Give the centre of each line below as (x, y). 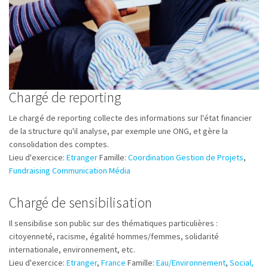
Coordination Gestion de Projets (186, 157)
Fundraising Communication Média (70, 170)
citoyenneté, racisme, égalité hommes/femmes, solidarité (114, 236)
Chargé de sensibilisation (80, 202)
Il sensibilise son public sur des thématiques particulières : (113, 223)
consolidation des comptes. (59, 144)
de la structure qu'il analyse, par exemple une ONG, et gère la (118, 131)
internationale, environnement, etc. (72, 249)
